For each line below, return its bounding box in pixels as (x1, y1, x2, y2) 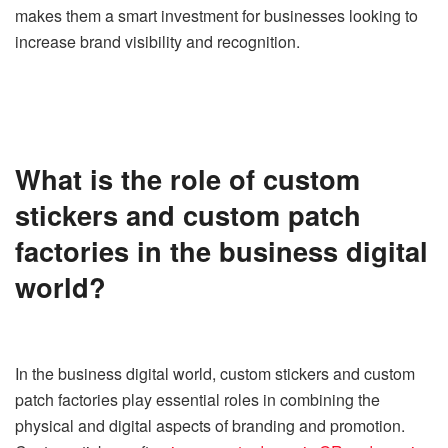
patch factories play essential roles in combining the (15, 388, 380, 412)
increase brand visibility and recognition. (15, 29, 300, 53)
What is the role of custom (15, 159, 360, 199)
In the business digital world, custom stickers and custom (15, 362, 415, 386)
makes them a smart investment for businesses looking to (15, 3, 418, 27)
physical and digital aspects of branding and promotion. (15, 414, 405, 438)
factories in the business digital (15, 231, 428, 271)
